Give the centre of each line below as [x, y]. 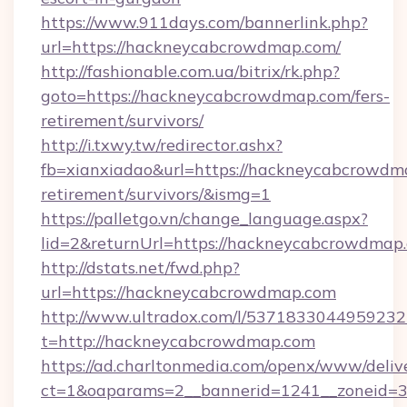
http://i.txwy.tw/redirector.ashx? [162, 145]
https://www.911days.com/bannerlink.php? [204, 22]
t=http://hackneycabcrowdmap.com [178, 341]
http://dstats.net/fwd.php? [140, 268]
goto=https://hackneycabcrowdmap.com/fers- [215, 96]
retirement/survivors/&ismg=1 [156, 194]
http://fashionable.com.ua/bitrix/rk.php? [190, 71]
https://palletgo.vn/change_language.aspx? [204, 218]
